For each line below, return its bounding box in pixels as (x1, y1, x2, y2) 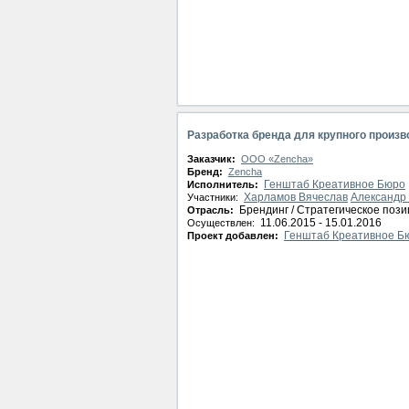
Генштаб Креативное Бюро (264, 178, 405, 191)
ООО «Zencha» (241, 153, 313, 164)
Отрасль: (187, 204, 236, 215)
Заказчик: (187, 153, 238, 164)
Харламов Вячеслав (244, 191, 348, 204)
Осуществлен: (187, 217, 257, 228)
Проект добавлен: (187, 230, 281, 241)
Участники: (187, 192, 241, 203)
